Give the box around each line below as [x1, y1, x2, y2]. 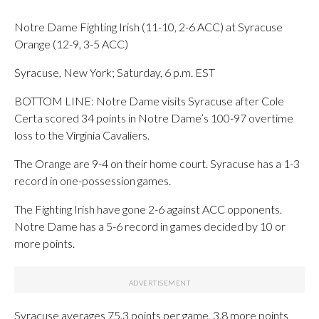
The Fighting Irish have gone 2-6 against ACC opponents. [14, 202, 282, 216]
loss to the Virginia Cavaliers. [14, 127, 150, 142]
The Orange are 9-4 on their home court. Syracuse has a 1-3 [14, 156, 300, 170]
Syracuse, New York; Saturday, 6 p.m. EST [14, 65, 215, 79]
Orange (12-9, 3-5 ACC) [14, 36, 128, 51]
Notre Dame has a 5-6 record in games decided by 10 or [14, 219, 286, 233]
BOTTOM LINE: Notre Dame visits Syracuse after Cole [14, 93, 284, 108]
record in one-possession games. [14, 173, 171, 187]
